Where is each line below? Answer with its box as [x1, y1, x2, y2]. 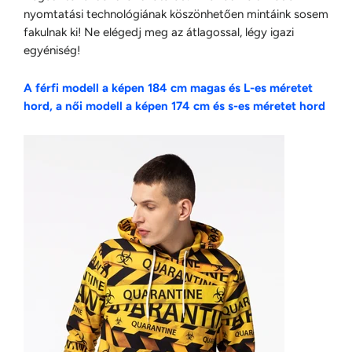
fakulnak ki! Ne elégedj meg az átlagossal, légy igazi [24, 25, 294, 39]
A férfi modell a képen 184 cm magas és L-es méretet [24, 81, 313, 95]
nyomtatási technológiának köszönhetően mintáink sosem [24, 7, 328, 21]
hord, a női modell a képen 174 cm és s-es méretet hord [24, 99, 325, 113]
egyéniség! [24, 43, 80, 57]
